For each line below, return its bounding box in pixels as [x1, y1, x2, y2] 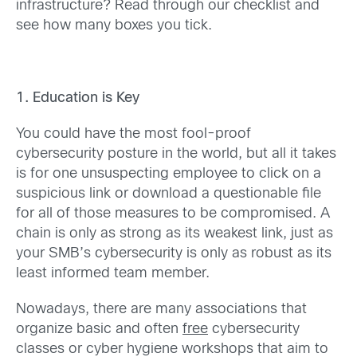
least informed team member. [16, 266, 210, 280]
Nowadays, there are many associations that [16, 303, 307, 316]
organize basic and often [16, 323, 182, 336]
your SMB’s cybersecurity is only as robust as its [16, 246, 331, 261]
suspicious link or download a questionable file [16, 186, 321, 201]
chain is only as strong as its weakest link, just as [16, 226, 333, 241]
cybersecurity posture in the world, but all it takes [16, 147, 336, 161]
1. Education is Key [16, 91, 139, 105]
